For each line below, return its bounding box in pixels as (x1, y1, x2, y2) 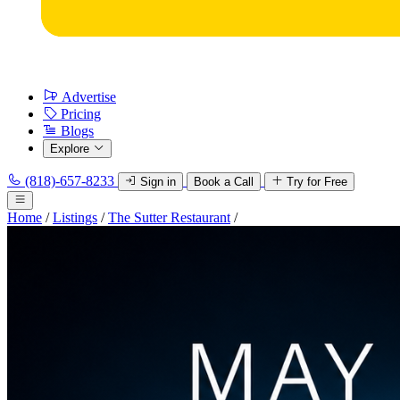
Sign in (140, 175, 176, 188)
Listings (53, 210, 97, 225)
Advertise (62, 89, 116, 104)
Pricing (61, 106, 101, 121)
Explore (50, 142, 89, 155)
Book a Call (194, 175, 254, 188)
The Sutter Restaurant (108, 210, 230, 225)
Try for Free (287, 175, 347, 188)
